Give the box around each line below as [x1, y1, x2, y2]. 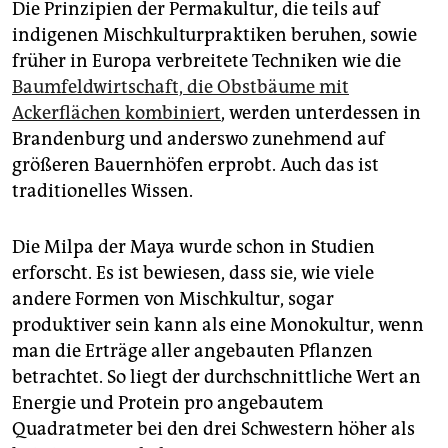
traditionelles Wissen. [12, 179, 193, 202]
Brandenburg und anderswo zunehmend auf [12, 127, 385, 150]
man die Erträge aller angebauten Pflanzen [12, 339, 373, 362]
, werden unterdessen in [221, 101, 421, 124]
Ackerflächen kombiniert [12, 101, 221, 124]
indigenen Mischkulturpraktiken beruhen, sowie [12, 23, 417, 46]
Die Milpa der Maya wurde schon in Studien [12, 235, 375, 258]
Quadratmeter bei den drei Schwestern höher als [12, 417, 415, 440]
